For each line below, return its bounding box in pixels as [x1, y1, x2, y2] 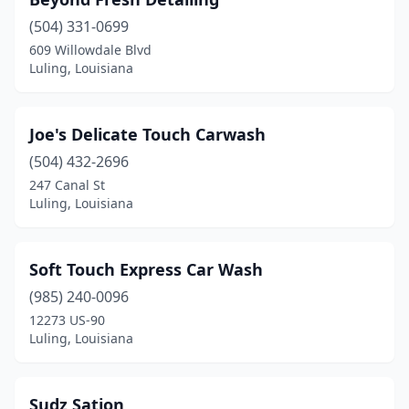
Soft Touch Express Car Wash [29, 258, 263, 280]
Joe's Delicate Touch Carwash [29, 123, 266, 145]
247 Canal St [29, 176, 105, 194]
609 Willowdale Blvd [29, 41, 152, 58]
